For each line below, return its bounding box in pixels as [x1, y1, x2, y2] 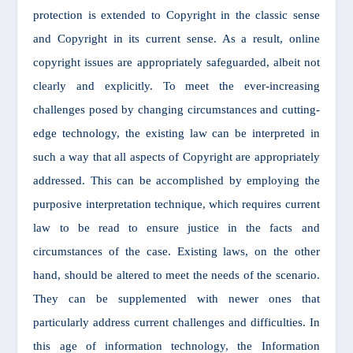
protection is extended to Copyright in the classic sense [33, 8, 320, 21]
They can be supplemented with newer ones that [33, 292, 320, 305]
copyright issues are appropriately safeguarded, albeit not [33, 55, 320, 69]
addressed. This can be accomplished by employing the [33, 173, 320, 187]
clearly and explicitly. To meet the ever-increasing [33, 79, 320, 92]
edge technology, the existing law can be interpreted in [33, 126, 320, 139]
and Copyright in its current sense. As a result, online [33, 32, 320, 45]
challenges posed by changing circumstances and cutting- [33, 102, 320, 116]
